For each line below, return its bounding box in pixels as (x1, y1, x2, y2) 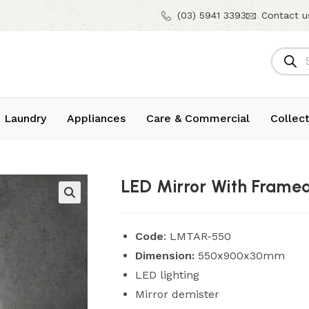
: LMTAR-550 (163, 229, 231, 243)
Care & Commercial (146, 112, 250, 126)
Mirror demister (134, 287, 219, 301)
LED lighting (134, 268, 199, 281)
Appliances (66, 112, 126, 126)
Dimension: (134, 248, 198, 262)
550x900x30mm (197, 248, 285, 262)
